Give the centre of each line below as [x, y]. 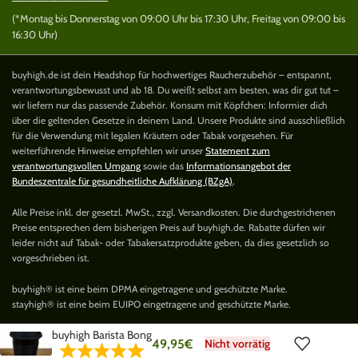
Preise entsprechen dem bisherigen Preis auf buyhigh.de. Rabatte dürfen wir [169, 228]
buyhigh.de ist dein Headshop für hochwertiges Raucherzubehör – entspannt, [172, 75]
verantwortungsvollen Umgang [76, 166]
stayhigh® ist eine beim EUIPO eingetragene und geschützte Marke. [151, 304]
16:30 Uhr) [35, 35]
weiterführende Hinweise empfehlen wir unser [109, 151]
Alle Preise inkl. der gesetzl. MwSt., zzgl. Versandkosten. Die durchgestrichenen [174, 213]
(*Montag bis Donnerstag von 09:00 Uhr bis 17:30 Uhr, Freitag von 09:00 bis [179, 19]
